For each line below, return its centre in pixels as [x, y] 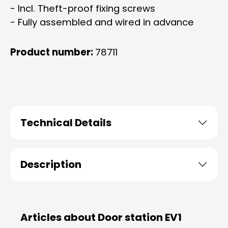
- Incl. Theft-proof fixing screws [83, 8]
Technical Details [66, 123]
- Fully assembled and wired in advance [102, 22]
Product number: [53, 52]
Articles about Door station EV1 [101, 217]
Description [51, 164]
